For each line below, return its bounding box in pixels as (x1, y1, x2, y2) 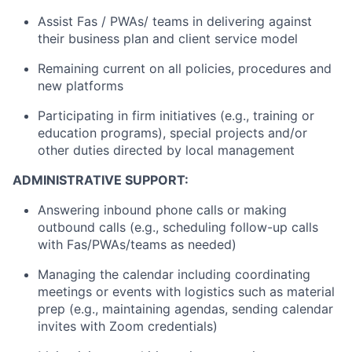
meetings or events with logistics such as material (38, 284, 335, 299)
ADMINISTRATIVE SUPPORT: (13, 172, 189, 188)
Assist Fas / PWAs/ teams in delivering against (38, 13, 312, 29)
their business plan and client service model (38, 31, 298, 46)
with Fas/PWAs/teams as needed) (38, 236, 236, 252)
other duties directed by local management (38, 142, 295, 158)
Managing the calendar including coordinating (38, 266, 310, 282)
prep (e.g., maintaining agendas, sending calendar (38, 301, 333, 317)
